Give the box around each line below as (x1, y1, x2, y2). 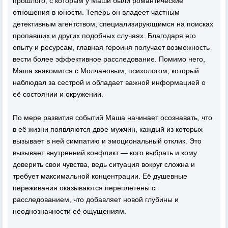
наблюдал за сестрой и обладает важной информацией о (13, 78, 206, 87)
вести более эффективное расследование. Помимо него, (13, 55, 205, 63)
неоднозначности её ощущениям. (13, 207, 126, 215)
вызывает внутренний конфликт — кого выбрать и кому (13, 149, 197, 157)
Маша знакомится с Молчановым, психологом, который (13, 67, 199, 75)
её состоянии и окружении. (13, 90, 103, 98)
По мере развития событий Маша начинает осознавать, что (13, 113, 212, 122)
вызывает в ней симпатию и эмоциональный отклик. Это (13, 137, 202, 145)
